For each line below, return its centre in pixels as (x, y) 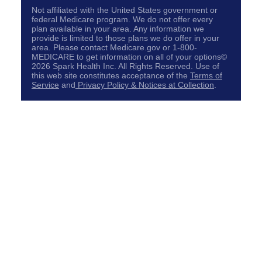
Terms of (206, 76)
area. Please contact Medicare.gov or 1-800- (114, 48)
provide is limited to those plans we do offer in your (125, 39)
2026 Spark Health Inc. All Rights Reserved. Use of (125, 67)
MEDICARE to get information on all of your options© (129, 57)
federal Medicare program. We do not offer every (122, 20)
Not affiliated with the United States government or (125, 11)
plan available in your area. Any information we (118, 29)
